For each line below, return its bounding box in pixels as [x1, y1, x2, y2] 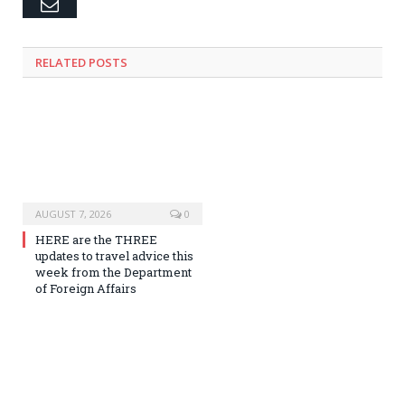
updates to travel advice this [35, 248, 193, 265]
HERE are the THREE [35, 231, 157, 249]
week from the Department [35, 264, 192, 281]
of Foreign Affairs [35, 280, 137, 297]
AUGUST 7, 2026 [35, 207, 111, 221]
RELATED [35, 54, 86, 71]
